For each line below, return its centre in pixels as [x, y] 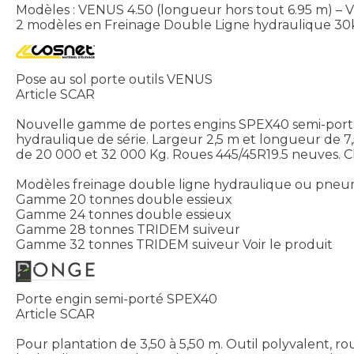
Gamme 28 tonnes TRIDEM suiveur [128, 229]
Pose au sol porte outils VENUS [114, 79]
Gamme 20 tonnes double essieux [124, 199]
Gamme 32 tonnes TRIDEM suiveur [128, 244]
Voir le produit [288, 244]
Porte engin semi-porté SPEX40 [117, 299]
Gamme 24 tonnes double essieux [124, 214]
